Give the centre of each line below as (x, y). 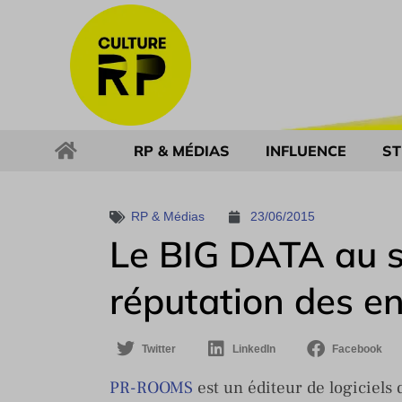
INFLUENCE (306, 151)
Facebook (357, 349)
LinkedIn (254, 349)
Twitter (159, 349)
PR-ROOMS (151, 388)
